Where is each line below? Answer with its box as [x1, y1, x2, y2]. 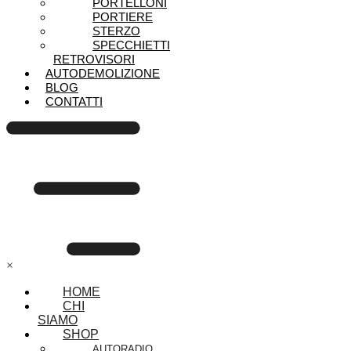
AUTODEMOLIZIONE [45, 67, 160, 80]
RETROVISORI [53, 52, 135, 66]
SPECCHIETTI [92, 38, 170, 52]
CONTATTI [45, 95, 103, 108]
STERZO [92, 24, 140, 38]
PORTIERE [92, 10, 153, 24]
